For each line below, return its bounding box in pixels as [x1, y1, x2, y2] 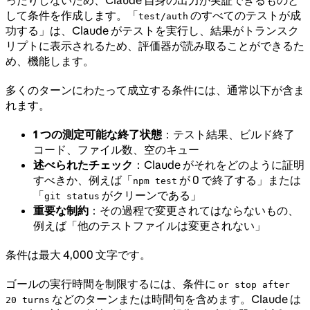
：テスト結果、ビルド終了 [162, 127, 295, 141]
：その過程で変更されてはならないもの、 [89, 203, 299, 217]
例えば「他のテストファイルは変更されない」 [33, 218, 266, 232]
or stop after [218, 279, 290, 290]
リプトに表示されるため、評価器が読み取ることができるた [6, 38, 304, 53]
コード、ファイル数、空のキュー [33, 142, 199, 156]
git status [44, 190, 100, 201]
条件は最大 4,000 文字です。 [6, 247, 151, 262]
